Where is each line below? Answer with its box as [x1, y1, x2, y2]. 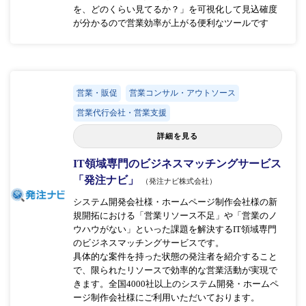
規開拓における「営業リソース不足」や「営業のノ [72, 210, 277, 221]
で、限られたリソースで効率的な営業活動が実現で [72, 264, 277, 275]
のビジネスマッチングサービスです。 [72, 237, 224, 248]
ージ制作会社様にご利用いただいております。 [72, 292, 260, 303]
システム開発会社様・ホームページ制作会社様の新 [72, 196, 277, 207]
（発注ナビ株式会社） [141, 176, 217, 185]
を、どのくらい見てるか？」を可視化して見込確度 [72, 3, 277, 14]
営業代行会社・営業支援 [76, 107, 167, 117]
